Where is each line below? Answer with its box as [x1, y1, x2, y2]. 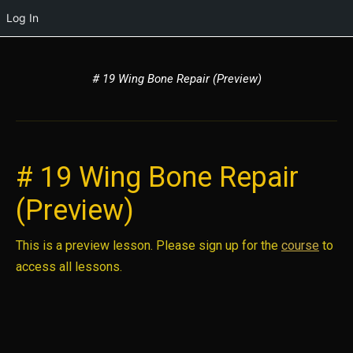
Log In [6, 11, 39, 24]
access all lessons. [16, 259, 122, 274]
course [281, 238, 319, 253]
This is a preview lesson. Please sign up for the [16, 238, 281, 253]
